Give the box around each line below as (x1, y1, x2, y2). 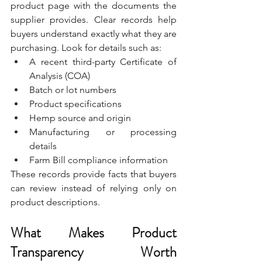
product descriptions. (11, 196, 100, 208)
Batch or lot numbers (29, 84, 116, 95)
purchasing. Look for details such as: (11, 42, 161, 53)
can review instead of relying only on (11, 182, 177, 194)
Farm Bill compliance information (29, 154, 168, 166)
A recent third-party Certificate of (29, 56, 177, 67)
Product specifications (29, 98, 122, 109)
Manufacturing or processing (29, 126, 177, 137)
